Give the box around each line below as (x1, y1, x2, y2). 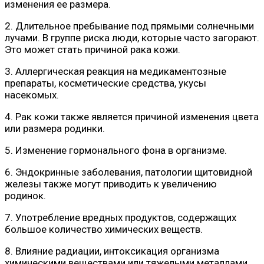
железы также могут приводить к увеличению (5, 177, 217, 190)
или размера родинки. (5, 122, 105, 134)
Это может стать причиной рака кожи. (5, 43, 180, 55)
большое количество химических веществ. (5, 223, 203, 235)
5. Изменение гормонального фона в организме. (5, 144, 227, 156)
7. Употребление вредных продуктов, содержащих (5, 211, 236, 223)
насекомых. (5, 88, 59, 101)
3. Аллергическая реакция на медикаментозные (5, 65, 226, 77)
